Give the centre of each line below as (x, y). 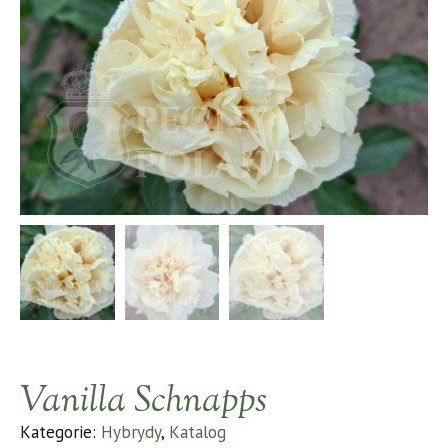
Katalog (197, 431)
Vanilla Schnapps (143, 401)
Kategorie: (60, 431)
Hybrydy (131, 431)
